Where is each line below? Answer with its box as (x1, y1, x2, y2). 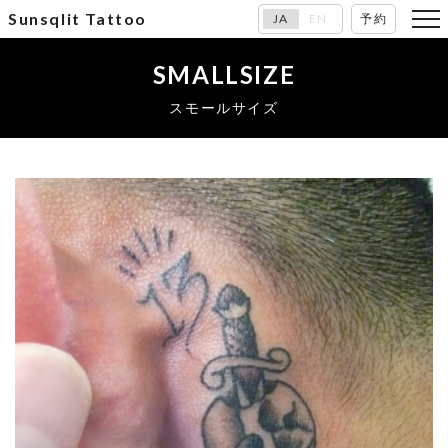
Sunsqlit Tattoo (8, 9, 147, 28)
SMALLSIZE (152, 59, 296, 89)
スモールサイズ (169, 98, 279, 116)
